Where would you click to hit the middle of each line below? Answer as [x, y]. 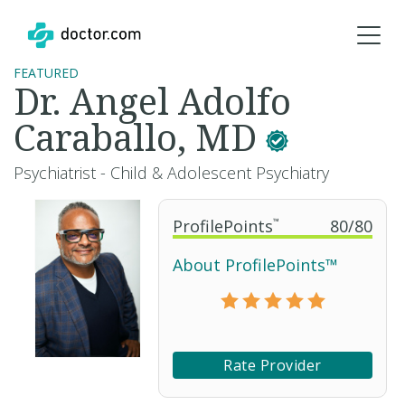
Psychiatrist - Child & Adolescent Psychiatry [171, 173]
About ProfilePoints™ [255, 265]
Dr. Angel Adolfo [152, 101]
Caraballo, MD [140, 137]
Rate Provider [273, 365]
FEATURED [46, 73]
